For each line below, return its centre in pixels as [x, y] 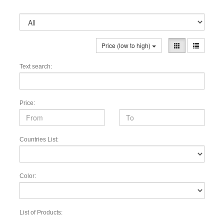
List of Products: [41, 212]
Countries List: [39, 139]
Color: [28, 176]
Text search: [36, 66]
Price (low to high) [127, 45]
